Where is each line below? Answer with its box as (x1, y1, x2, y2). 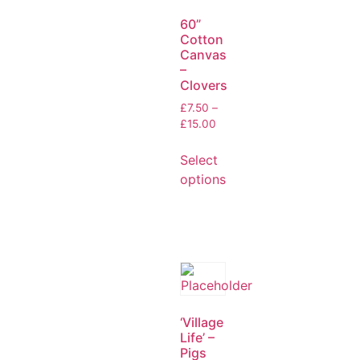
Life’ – (180, 329, 215, 346)
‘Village (180, 313, 223, 330)
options (180, 170, 226, 187)
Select (180, 151, 218, 168)
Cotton (180, 31, 223, 47)
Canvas (180, 46, 227, 63)
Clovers (180, 76, 227, 93)
